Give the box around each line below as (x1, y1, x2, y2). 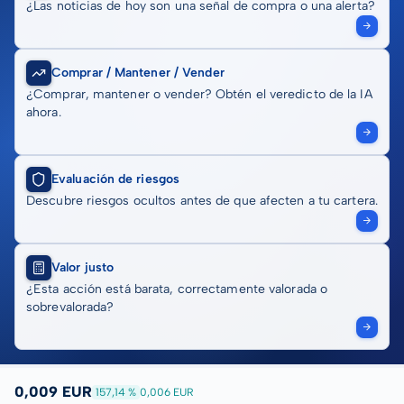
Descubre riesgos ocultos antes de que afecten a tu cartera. (26, 193, 378, 208)
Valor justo (51, 260, 115, 275)
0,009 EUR (14, 383, 92, 400)
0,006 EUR (140, 386, 194, 399)
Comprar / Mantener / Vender (51, 65, 225, 80)
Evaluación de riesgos (51, 171, 180, 187)
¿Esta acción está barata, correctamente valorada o (26, 281, 328, 297)
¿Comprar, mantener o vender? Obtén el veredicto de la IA (26, 87, 372, 102)
